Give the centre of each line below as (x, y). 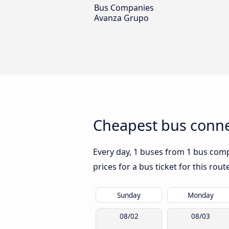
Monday (200, 195)
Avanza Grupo (121, 18)
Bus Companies (124, 8)
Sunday (129, 195)
